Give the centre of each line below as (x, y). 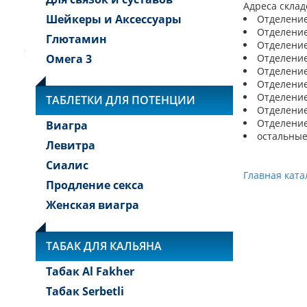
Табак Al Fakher (90, 271)
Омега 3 (69, 59)
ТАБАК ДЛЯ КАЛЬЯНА (104, 246)
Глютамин (76, 39)
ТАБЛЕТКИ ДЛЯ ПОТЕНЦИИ (121, 100)
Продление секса (95, 185)
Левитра (71, 145)
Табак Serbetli (85, 291)
